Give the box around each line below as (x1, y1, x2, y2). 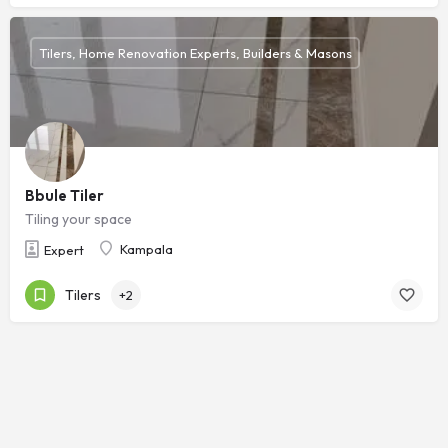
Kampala (120, 241, 173, 258)
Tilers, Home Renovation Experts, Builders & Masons (38, 44, 352, 61)
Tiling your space (25, 210, 132, 229)
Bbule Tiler (25, 186, 104, 206)
